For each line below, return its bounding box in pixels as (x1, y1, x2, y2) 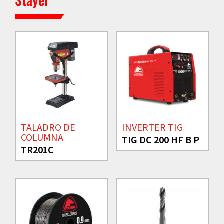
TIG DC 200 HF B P (121, 133, 199, 146)
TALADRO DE (21, 121, 75, 133)
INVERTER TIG (121, 121, 183, 133)
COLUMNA (21, 131, 63, 143)
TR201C (21, 143, 54, 156)
